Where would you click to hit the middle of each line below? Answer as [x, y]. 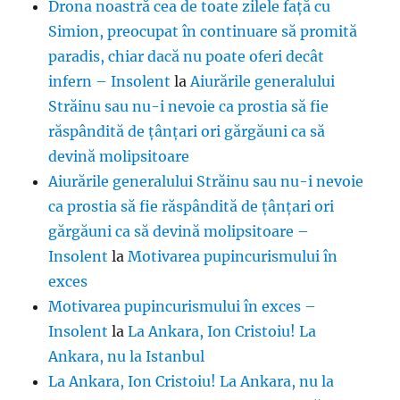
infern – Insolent [110, 82]
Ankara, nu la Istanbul [127, 357]
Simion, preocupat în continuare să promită [203, 32]
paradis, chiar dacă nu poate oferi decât [187, 57]
